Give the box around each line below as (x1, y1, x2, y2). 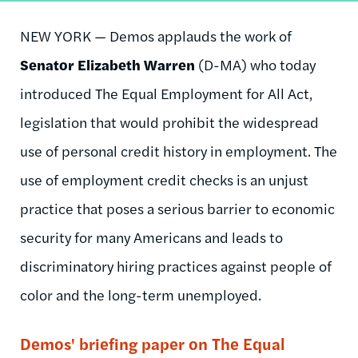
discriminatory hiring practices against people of (20, 255, 332, 276)
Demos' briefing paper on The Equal (20, 331, 284, 355)
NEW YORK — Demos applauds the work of (20, 25, 292, 46)
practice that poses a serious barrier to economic (20, 197, 335, 218)
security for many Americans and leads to (20, 226, 283, 247)
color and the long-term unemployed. (20, 284, 261, 304)
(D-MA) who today (195, 54, 316, 74)
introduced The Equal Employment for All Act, (20, 82, 312, 103)
